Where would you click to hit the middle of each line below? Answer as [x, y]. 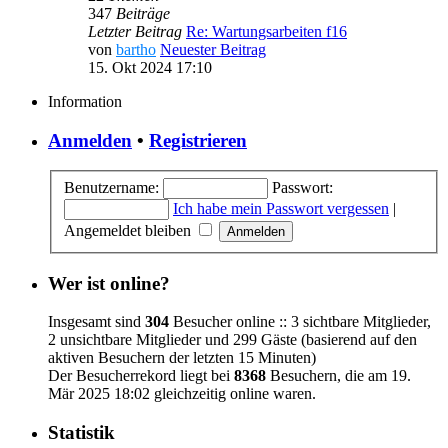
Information [85, 101]
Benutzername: [111, 187]
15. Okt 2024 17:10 [150, 67]
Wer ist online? [109, 283]
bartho [136, 49]
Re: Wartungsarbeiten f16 [266, 31]
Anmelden [90, 140]
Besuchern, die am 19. [338, 376]
